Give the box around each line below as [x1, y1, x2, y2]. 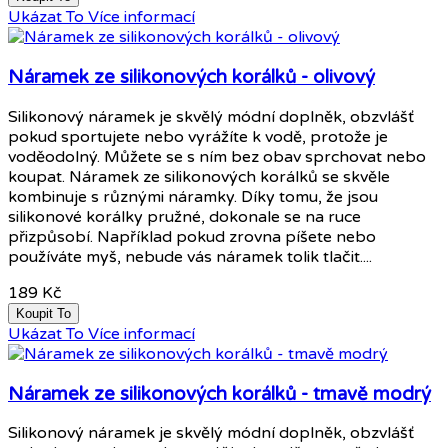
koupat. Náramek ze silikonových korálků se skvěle [8, 166, 390, 187]
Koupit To [16, 305, 71, 321]
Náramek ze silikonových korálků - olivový [8, 66, 375, 89]
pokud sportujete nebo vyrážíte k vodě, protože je [8, 126, 388, 147]
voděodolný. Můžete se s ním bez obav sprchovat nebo [8, 146, 426, 167]
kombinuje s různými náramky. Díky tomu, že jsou [8, 186, 378, 207]
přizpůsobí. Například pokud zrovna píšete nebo [8, 226, 376, 247]
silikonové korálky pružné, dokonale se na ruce [8, 206, 361, 227]
